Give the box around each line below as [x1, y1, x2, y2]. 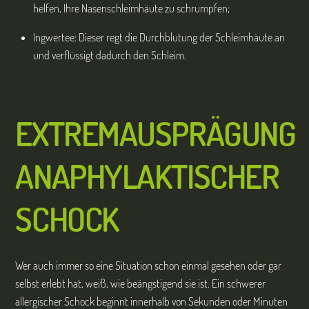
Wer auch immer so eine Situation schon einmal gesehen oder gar [15, 258, 282, 272]
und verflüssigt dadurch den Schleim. [33, 48, 186, 62]
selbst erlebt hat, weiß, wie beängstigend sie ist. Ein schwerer [15, 276, 266, 290]
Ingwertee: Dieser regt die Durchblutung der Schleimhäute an [33, 30, 285, 44]
